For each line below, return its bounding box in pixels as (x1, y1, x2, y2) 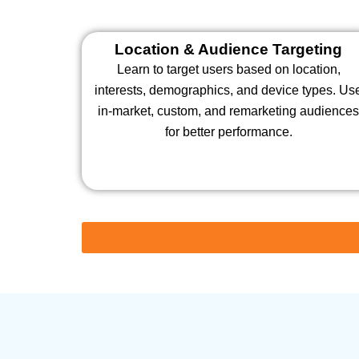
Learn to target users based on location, (116, 62, 341, 76)
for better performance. (164, 124, 292, 139)
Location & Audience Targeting (115, 40, 343, 58)
